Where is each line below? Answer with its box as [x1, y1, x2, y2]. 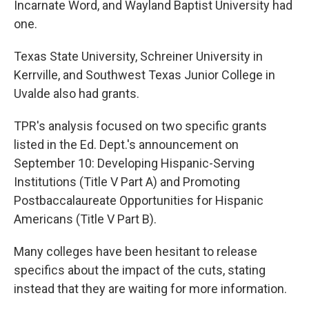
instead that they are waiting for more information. [14, 281, 287, 296]
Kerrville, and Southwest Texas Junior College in [14, 67, 275, 82]
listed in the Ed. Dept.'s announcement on [14, 137, 239, 152]
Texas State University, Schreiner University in [14, 48, 263, 63]
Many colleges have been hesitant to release [14, 243, 257, 259]
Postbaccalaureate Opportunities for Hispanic [14, 192, 263, 208]
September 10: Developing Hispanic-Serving [14, 155, 255, 170]
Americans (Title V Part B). [14, 211, 157, 226]
